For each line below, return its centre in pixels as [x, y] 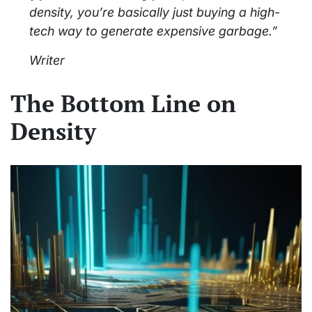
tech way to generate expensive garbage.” [153, 31]
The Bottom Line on [123, 103]
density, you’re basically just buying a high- [155, 13]
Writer [47, 61]
